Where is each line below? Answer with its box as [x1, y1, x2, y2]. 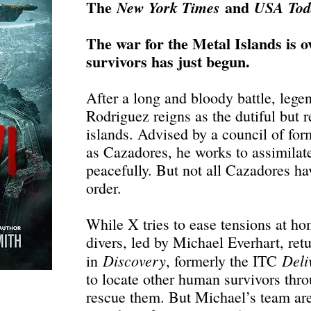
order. [86, 178, 121, 198]
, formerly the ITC [166, 251, 282, 271]
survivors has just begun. [86, 50, 250, 73]
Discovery [103, 250, 166, 271]
